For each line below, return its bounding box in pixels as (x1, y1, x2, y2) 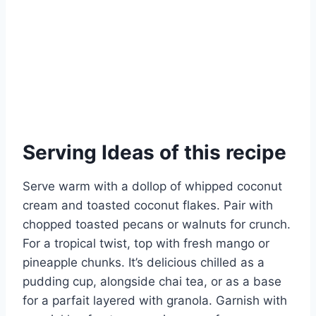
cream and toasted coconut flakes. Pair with (23, 197, 273, 212)
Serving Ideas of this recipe (23, 140, 286, 164)
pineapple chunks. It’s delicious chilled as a (23, 255, 265, 269)
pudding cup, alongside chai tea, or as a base (23, 274, 281, 288)
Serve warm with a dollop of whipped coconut (23, 178, 282, 193)
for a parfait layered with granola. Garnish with (23, 293, 287, 308)
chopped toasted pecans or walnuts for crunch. (23, 217, 291, 231)
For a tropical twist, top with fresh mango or (23, 236, 269, 250)
